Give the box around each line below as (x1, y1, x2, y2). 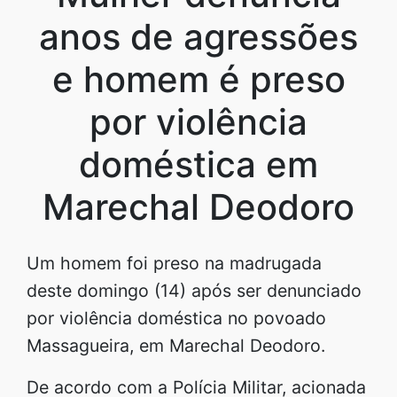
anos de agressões (39, 14, 358, 58)
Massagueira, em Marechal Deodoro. (27, 334, 325, 356)
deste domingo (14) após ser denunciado (27, 279, 362, 301)
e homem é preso (51, 57, 346, 101)
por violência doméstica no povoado (27, 307, 326, 329)
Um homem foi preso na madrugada (27, 252, 322, 274)
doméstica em (79, 142, 318, 186)
